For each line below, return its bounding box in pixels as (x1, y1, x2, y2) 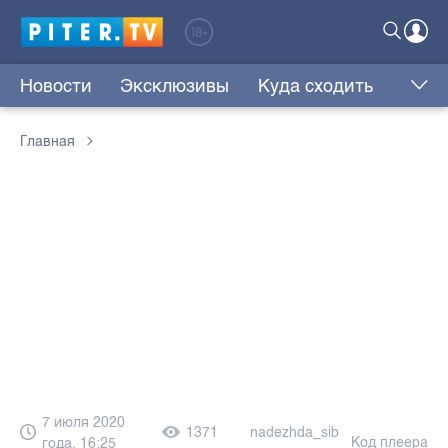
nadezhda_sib (250, 424, 339, 442)
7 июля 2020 (42, 413, 125, 431)
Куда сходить (257, 75, 373, 98)
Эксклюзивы (120, 75, 230, 98)
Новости (20, 75, 92, 98)
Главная (20, 133, 75, 151)
